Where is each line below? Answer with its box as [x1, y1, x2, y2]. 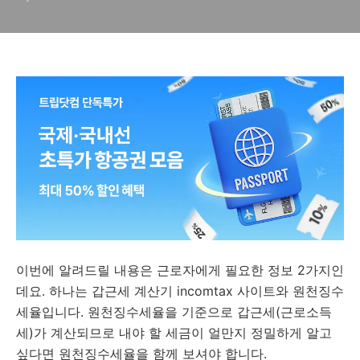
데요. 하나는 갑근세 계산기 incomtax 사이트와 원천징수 [16, 283, 344, 299]
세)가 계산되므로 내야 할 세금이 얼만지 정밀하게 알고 [16, 325, 332, 341]
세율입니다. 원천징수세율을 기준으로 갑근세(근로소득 [16, 304, 332, 320]
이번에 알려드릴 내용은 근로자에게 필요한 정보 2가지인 [16, 262, 344, 278]
